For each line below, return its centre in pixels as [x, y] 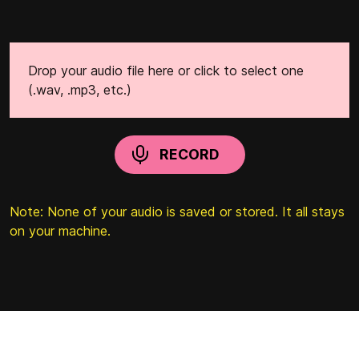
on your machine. [60, 230]
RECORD [189, 155]
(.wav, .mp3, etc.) [80, 89]
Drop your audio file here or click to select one [166, 70]
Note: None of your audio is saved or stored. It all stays [177, 211]
